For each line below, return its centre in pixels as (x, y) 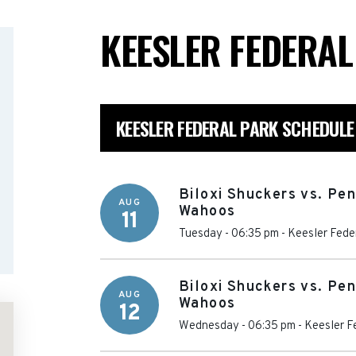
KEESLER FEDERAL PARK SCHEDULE (235, 128)
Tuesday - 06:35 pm (229, 234)
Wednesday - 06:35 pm (237, 326)
